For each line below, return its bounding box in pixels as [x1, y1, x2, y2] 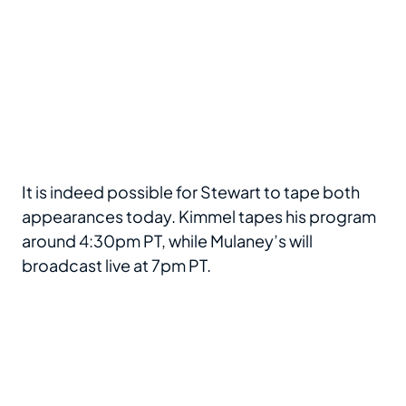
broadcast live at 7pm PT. [22, 255, 211, 276]
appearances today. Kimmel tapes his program [22, 206, 376, 227]
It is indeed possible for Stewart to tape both [22, 181, 360, 203]
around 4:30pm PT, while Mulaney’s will [22, 230, 313, 252]
